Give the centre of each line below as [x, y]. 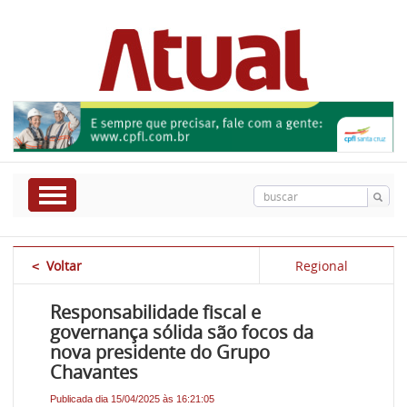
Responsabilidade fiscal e [156, 313]
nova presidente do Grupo [160, 352]
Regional [322, 266]
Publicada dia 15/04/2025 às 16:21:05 [133, 399]
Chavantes [94, 372]
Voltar [65, 266]
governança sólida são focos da [182, 333]
